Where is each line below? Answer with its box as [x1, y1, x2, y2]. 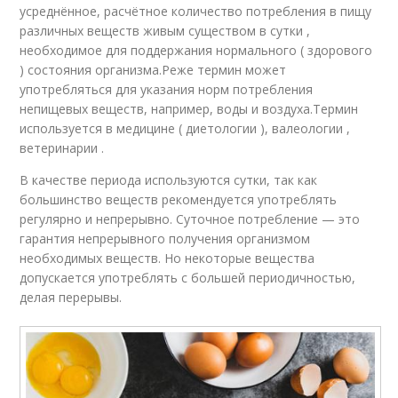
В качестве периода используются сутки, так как [20, 171, 318, 189]
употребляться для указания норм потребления [20, 81, 314, 99]
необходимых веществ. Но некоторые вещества [20, 250, 315, 267]
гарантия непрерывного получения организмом [20, 230, 311, 248]
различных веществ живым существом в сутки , [20, 22, 311, 40]
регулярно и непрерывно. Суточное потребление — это [20, 211, 361, 228]
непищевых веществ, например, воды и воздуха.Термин [20, 100, 359, 118]
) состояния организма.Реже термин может [20, 61, 287, 79]
